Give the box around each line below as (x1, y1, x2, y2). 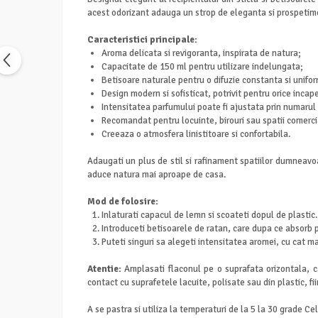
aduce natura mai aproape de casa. (87, 169, 226, 180)
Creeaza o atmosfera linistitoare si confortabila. (102, 128, 290, 140)
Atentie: (87, 263, 121, 275)
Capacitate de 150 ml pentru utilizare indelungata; (102, 61, 303, 72)
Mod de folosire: (87, 196, 158, 207)
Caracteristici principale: (87, 34, 197, 45)
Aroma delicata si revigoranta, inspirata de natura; (102, 48, 301, 59)
